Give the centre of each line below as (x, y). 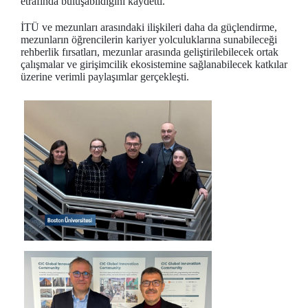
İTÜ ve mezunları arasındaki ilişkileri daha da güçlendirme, (149, 27)
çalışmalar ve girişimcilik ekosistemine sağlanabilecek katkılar (154, 64)
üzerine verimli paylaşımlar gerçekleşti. (105, 76)
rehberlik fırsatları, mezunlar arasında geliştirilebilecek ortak (150, 52)
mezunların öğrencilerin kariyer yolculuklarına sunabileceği (149, 39)
